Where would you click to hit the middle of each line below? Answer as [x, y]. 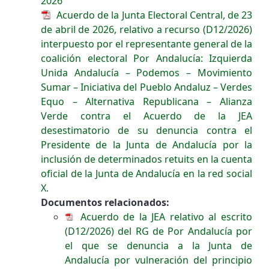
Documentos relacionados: [105, 202]
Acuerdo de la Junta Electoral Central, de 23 [153, 15]
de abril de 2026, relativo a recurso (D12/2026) [147, 29]
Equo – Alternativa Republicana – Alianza [147, 101]
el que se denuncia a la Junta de [159, 246]
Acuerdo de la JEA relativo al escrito [164, 217]
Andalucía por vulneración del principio [159, 260]
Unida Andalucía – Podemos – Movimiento [147, 73]
